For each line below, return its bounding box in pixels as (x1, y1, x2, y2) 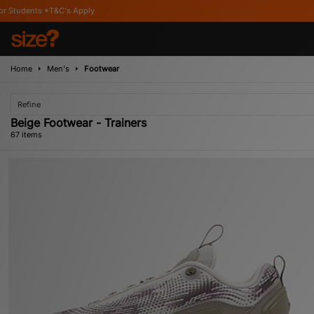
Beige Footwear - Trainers (11, 116, 146, 130)
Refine (18, 100, 41, 109)
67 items (11, 130, 42, 139)
